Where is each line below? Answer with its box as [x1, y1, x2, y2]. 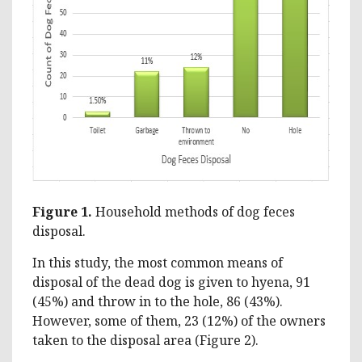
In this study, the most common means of [32, 253, 283, 271]
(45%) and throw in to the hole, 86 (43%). [32, 292, 283, 310]
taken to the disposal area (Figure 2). [32, 330, 259, 349]
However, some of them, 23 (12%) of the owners [32, 311, 326, 330]
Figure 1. [32, 202, 95, 221]
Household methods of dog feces [95, 202, 295, 221]
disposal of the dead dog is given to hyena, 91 [32, 272, 310, 291]
